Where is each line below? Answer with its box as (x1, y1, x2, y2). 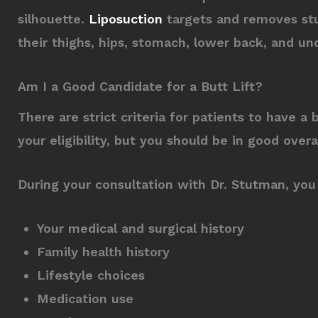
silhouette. (18, 11, 89, 27)
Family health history (37, 243, 170, 259)
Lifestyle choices (37, 267, 145, 283)
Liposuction (89, 11, 163, 27)
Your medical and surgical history (37, 220, 244, 236)
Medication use (37, 290, 133, 306)
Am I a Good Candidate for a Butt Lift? (18, 79, 263, 94)
